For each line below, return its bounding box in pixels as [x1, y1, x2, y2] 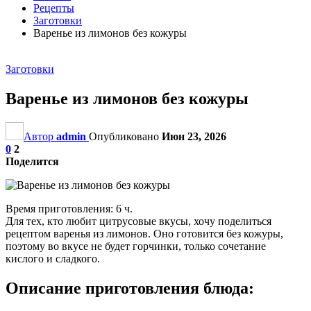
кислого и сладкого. [6, 252, 100, 264]
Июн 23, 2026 [162, 130, 226, 142]
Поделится [6, 155, 59, 167]
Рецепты [33, 2, 74, 14]
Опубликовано [89, 130, 162, 142]
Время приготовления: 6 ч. [6, 202, 133, 215]
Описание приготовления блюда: [6, 278, 254, 297]
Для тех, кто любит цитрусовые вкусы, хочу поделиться [6, 215, 271, 227]
